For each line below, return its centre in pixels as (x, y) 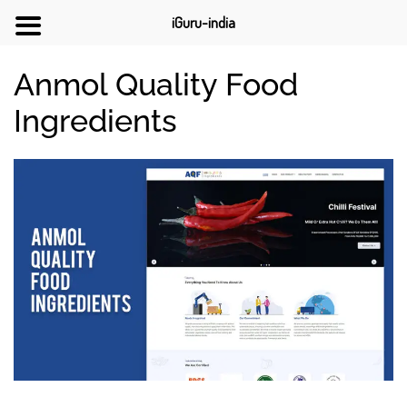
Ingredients (95, 120)
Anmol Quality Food (156, 84)
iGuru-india (203, 22)
